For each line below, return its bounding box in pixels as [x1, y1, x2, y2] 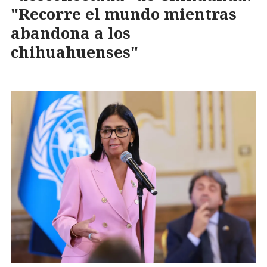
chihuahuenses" [11, 41, 138, 63]
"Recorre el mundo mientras [11, 3, 237, 25]
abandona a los [11, 22, 131, 44]
